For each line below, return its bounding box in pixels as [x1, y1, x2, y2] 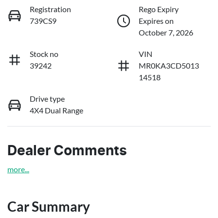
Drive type [30, 94, 65, 104]
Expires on [139, 16, 174, 26]
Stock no [30, 49, 58, 59]
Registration [30, 4, 71, 14]
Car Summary [7, 198, 90, 215]
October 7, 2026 [139, 28, 193, 37]
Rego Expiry [139, 4, 179, 14]
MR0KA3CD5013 [139, 61, 199, 71]
